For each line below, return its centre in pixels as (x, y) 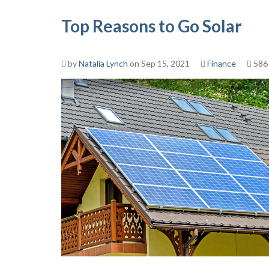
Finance (222, 63)
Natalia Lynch (103, 63)
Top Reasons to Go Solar (152, 26)
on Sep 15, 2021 (159, 63)
